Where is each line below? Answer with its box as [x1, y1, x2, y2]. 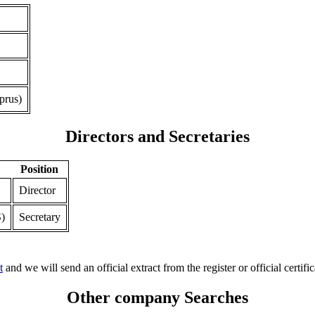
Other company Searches [66, 288, 248, 307]
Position [20, 163, 59, 176]
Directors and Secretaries [65, 127, 250, 146]
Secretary [18, 211, 60, 224]
